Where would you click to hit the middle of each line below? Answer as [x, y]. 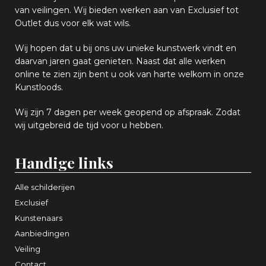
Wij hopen [37, 48]
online [28, 74]
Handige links [64, 163]
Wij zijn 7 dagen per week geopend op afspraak [113, 112]
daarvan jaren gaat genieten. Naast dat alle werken [120, 61]
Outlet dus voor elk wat [64, 23]
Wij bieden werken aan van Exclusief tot [156, 10]
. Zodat [226, 112]
